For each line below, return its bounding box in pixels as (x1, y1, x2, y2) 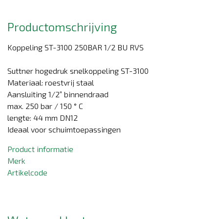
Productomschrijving (7, 19, 117, 34)
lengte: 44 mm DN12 (7, 112, 78, 122)
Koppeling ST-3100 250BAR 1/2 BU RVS (7, 42, 144, 52)
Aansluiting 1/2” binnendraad (7, 89, 109, 99)
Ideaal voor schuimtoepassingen (7, 124, 121, 134)
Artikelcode (7, 167, 47, 177)
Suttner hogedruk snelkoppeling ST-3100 (7, 66, 149, 75)
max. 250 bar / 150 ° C (7, 101, 83, 110)
